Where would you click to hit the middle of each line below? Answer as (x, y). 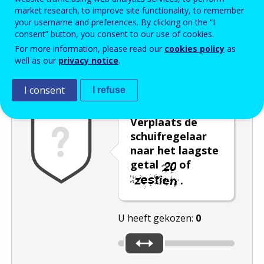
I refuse (109, 90)
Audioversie (128, 70)
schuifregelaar (168, 136)
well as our (37, 60)
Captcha (43, 70)
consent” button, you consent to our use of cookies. (114, 34)
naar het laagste (174, 151)
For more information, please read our (90, 49)
